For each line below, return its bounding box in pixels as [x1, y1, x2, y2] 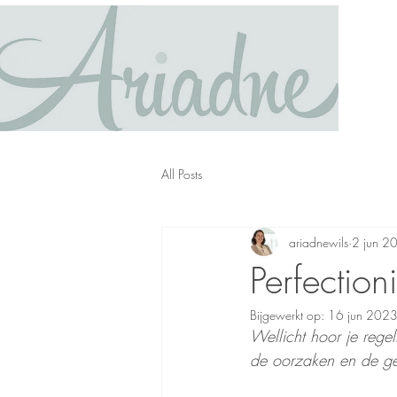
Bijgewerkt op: [250, 307, 328, 323]
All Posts [161, 165, 202, 183]
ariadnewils [289, 233, 348, 251]
